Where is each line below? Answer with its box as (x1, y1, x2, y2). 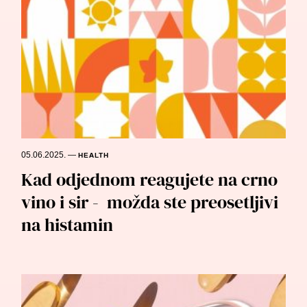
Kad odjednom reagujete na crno (21, 167, 278, 192)
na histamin (21, 212, 114, 237)
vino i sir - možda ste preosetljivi (21, 189, 279, 214)
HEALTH (78, 151, 110, 160)
